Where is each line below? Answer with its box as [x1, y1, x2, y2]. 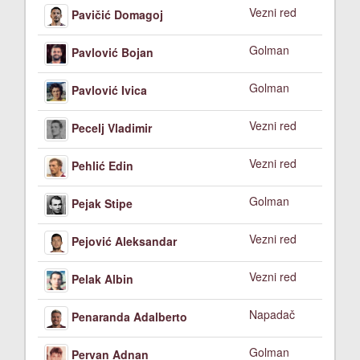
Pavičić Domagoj [72, 6, 163, 22]
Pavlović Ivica [72, 81, 147, 98]
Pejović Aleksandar [72, 232, 177, 249]
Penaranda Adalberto [72, 308, 187, 325]
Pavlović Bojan [72, 43, 153, 60]
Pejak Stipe [72, 194, 133, 211]
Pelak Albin [72, 270, 133, 287]
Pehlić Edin [72, 157, 133, 174]
